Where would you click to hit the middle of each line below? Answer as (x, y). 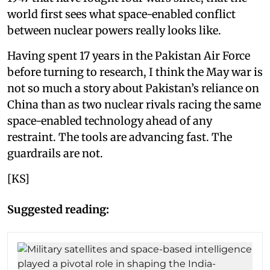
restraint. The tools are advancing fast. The (120, 137)
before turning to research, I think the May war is (135, 72)
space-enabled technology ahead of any (110, 121)
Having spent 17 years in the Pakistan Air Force (129, 56)
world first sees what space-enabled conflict (121, 14)
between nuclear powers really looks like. (114, 31)
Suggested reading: (58, 210)
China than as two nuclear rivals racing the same (134, 105)
